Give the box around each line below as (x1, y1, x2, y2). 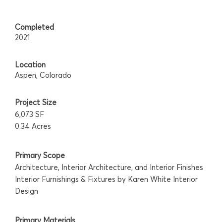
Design (15, 187, 38, 195)
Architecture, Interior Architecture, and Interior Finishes (15, 164, 203, 171)
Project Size (15, 99, 56, 107)
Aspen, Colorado (15, 71, 71, 79)
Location (15, 61, 46, 69)
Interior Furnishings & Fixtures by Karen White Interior (15, 175, 198, 183)
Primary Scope (15, 152, 65, 160)
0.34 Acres (15, 122, 51, 130)
